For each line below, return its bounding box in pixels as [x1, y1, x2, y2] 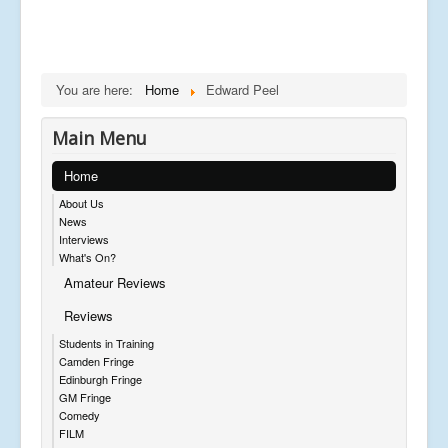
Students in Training [59, 334, 154, 351]
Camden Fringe [59, 352, 134, 369]
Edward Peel [206, 79, 279, 99]
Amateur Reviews [64, 272, 166, 292]
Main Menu [52, 125, 147, 150]
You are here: [56, 79, 141, 99]
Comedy [59, 406, 100, 423]
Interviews [59, 230, 109, 247]
